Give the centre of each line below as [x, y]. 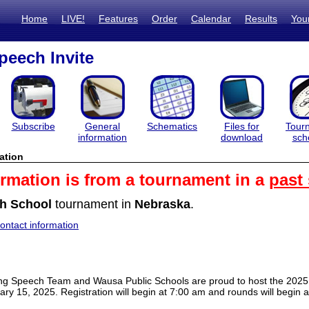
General [102, 126]
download [242, 137]
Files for [242, 126]
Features [118, 19]
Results [261, 19]
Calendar [211, 19]
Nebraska [162, 204]
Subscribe [33, 126]
